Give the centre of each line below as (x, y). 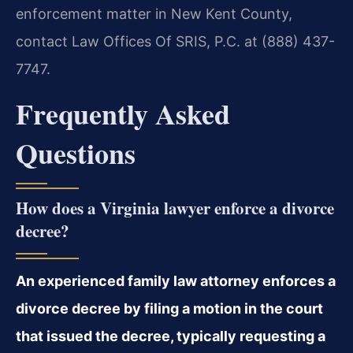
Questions (76, 153)
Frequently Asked (123, 114)
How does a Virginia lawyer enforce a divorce (175, 208)
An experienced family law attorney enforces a (176, 281)
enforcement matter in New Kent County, (154, 14)
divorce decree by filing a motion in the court (169, 309)
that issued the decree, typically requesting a (171, 336)
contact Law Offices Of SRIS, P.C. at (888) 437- (175, 42)
